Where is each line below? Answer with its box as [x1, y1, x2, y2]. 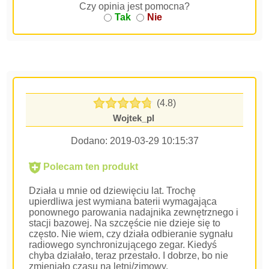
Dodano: [70, 136, 110, 146]
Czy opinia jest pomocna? [79, 1, 190, 11]
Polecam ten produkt [41, 162, 139, 172]
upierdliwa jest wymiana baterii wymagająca [29, 196, 217, 207]
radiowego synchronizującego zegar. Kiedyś [29, 240, 217, 250]
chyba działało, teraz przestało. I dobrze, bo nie [29, 250, 229, 261]
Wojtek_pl [112, 113, 154, 123]
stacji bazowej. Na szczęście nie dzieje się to [29, 218, 221, 228]
